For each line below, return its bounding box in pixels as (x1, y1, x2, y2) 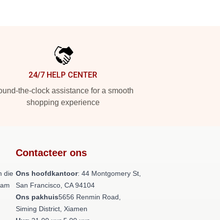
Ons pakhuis (16, 193, 58, 201)
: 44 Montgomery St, (78, 169, 141, 177)
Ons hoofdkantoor (16, 169, 78, 177)
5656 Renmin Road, (58, 193, 121, 201)
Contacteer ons (16, 147, 87, 158)
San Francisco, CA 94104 (16, 181, 95, 189)
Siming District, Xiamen (16, 205, 87, 213)
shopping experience (26, 98, 100, 107)
